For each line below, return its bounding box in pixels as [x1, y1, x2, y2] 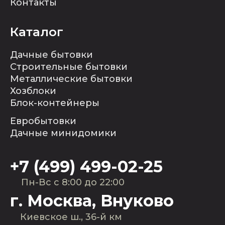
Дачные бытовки [10, 49, 93, 60]
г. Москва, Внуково [10, 191, 174, 210]
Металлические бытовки [10, 73, 133, 84]
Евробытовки [10, 116, 76, 127]
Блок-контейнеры [10, 97, 99, 108]
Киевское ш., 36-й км [20, 211, 122, 222]
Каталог [10, 25, 63, 39]
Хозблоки [10, 85, 56, 96]
